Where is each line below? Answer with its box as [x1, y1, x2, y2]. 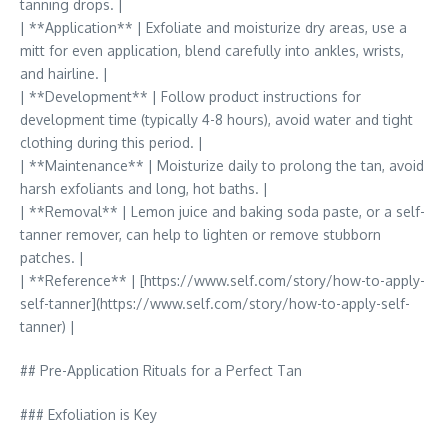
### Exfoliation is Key [20, 406, 157, 423]
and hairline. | [20, 65, 108, 82]
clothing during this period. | [20, 134, 203, 151]
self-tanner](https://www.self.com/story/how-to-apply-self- [20, 295, 410, 312]
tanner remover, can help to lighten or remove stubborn [20, 226, 381, 243]
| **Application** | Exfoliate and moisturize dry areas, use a [20, 19, 407, 36]
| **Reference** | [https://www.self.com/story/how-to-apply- [20, 272, 425, 289]
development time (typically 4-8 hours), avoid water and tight [20, 111, 413, 128]
